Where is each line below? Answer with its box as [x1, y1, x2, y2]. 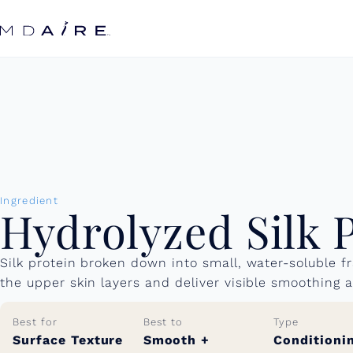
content [37, 17, 112, 39]
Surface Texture [13, 333, 124, 348]
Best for [13, 316, 58, 329]
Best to [143, 316, 184, 329]
